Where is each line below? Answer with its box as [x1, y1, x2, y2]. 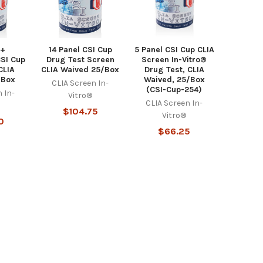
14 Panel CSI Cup [48, 45, 112, 55]
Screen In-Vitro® [141, 55, 207, 65]
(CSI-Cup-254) [146, 85, 203, 95]
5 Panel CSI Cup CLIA [134, 45, 214, 55]
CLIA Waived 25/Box [41, 65, 120, 75]
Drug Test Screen [46, 55, 114, 65]
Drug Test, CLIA [144, 65, 204, 75]
